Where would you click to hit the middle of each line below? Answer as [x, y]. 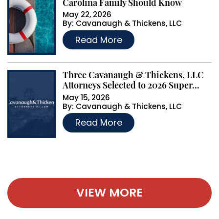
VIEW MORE [109, 193]
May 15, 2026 [87, 97]
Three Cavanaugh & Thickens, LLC [133, 75]
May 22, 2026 [87, 15]
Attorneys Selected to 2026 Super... [131, 85]
